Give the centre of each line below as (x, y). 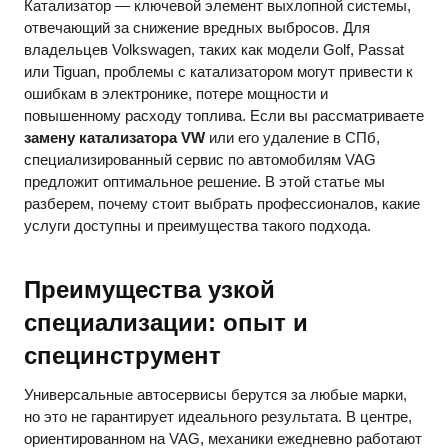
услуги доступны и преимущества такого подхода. (197, 226)
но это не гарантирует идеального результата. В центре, (218, 417)
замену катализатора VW (114, 138)
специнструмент (122, 356)
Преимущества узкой (149, 290)
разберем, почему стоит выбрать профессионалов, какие (222, 204)
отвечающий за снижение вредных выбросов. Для (197, 28)
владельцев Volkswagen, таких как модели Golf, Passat (214, 50)
